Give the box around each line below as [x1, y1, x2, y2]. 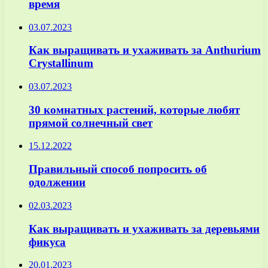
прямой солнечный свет [29, 116, 153, 129]
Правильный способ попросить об [29, 163, 207, 176]
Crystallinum [29, 57, 93, 70]
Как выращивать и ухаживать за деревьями [29, 222, 260, 235]
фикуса [29, 235, 66, 248]
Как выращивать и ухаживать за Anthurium [29, 44, 261, 57]
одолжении [29, 176, 86, 189]
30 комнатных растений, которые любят [29, 103, 240, 116]
